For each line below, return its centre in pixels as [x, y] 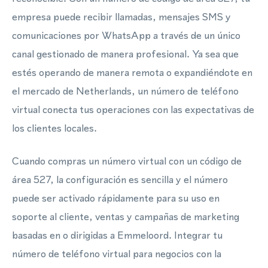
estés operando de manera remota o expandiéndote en [132, 72]
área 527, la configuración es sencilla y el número [120, 179]
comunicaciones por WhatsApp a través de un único [126, 35]
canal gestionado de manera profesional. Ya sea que [125, 54]
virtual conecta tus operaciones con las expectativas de [133, 109]
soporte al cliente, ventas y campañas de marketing [126, 217]
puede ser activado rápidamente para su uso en [116, 198]
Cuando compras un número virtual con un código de [127, 161]
